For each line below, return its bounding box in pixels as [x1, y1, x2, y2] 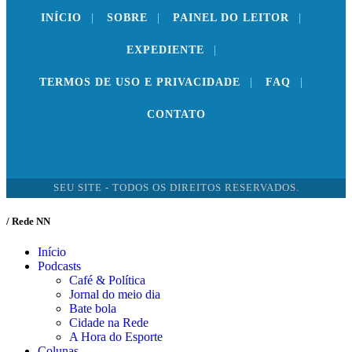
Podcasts [38, 259, 81, 273]
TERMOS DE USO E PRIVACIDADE [39, 75, 240, 88]
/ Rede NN [6, 215, 50, 228]
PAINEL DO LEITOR [173, 11, 289, 24]
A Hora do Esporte [69, 330, 163, 344]
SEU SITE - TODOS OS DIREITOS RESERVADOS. [53, 181, 299, 193]
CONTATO [146, 108, 206, 120]
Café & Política [69, 273, 145, 288]
